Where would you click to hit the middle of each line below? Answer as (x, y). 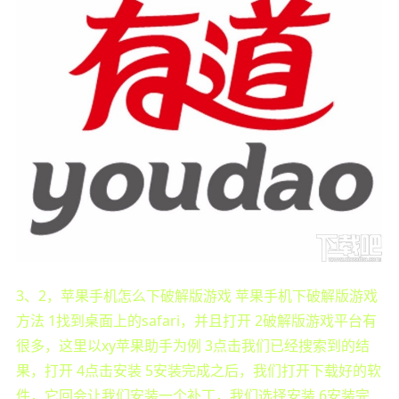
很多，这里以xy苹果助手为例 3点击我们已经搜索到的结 (192, 345)
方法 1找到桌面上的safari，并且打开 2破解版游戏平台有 (196, 320)
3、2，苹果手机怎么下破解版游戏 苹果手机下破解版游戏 (196, 295)
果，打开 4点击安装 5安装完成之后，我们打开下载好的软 (198, 370)
